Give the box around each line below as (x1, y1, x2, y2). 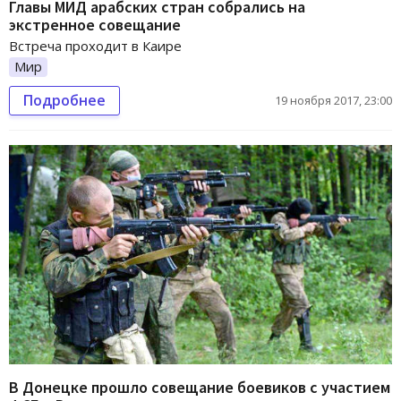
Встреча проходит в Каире (9, 37, 182, 55)
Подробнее (23, 90, 106, 111)
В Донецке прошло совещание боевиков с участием (9, 376, 390, 397)
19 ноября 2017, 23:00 (275, 92, 392, 109)
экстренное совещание (9, 14, 181, 36)
